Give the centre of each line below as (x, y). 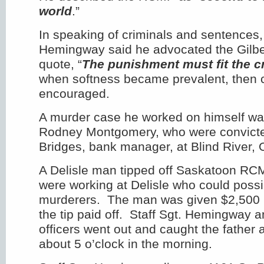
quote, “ (60, 64)
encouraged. (74, 93)
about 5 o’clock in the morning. (126, 244)
